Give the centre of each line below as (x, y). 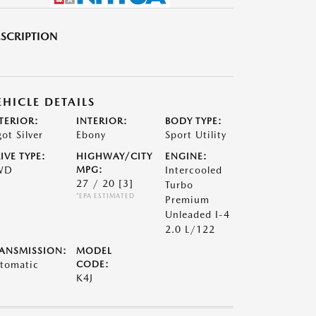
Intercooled (194, 170)
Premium (188, 200)
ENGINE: (187, 156)
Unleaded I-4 (198, 214)
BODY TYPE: (194, 121)
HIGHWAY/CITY (114, 156)
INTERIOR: (102, 121)
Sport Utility (196, 135)
